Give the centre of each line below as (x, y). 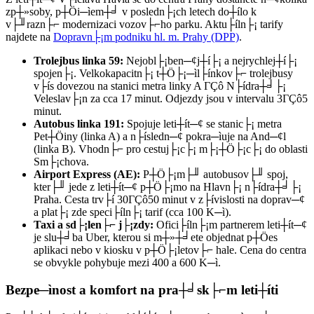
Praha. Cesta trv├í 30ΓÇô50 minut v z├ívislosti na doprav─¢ (169, 200)
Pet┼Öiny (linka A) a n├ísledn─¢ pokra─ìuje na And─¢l (160, 137)
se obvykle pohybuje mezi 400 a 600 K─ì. (127, 263)
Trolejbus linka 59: (78, 61)
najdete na (29, 37)
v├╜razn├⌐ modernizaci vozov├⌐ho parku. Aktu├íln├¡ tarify (144, 25)
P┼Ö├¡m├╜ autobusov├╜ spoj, (214, 175)
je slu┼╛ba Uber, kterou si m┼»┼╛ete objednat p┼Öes (156, 238)
